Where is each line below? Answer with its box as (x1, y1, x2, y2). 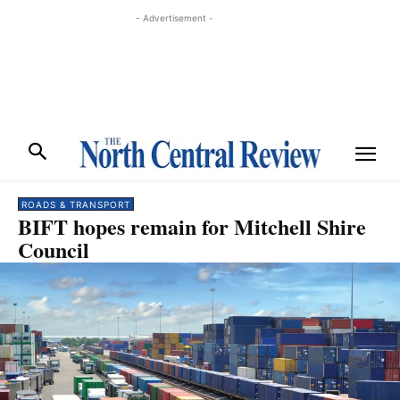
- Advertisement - (135, 12, 213, 23)
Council (18, 234, 89, 265)
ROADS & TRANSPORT (21, 199, 130, 210)
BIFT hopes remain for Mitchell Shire (18, 211, 366, 242)
